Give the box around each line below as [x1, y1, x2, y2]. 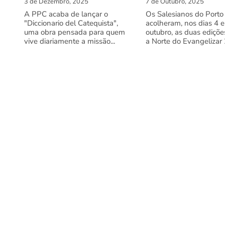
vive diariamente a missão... [24, 36, 115, 47]
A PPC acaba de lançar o [24, 9, 108, 20]
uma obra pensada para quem [24, 27, 125, 38]
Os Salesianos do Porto [146, 9, 223, 20]
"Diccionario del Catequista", [24, 18, 118, 29]
